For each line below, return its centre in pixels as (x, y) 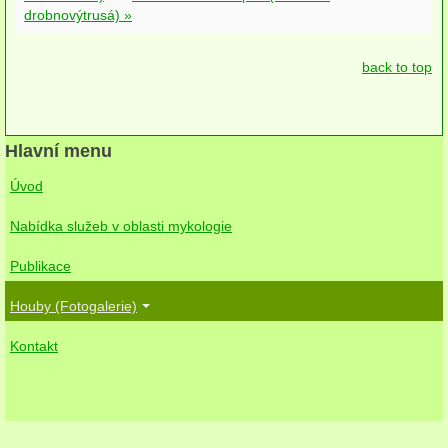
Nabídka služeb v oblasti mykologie (121, 225)
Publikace (40, 265)
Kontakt (34, 345)
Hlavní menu (58, 150)
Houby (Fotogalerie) (73, 305)
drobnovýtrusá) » (78, 14)
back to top (397, 66)
